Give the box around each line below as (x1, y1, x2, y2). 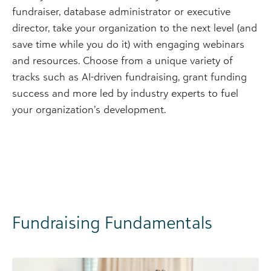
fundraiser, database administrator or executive (12, 5, 230, 18)
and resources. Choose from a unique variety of (12, 54, 233, 67)
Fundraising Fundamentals (12, 212, 212, 233)
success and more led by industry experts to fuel (12, 87, 238, 99)
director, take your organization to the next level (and (12, 21, 257, 34)
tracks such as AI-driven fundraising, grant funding (12, 70, 247, 83)
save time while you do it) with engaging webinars (12, 38, 244, 50)
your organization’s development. (12, 103, 166, 116)
